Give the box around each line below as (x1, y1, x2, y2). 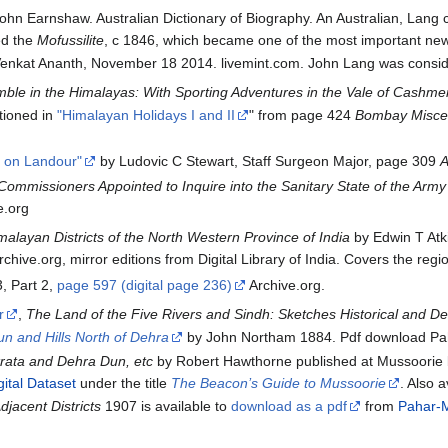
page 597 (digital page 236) (56, 276, 232, 293)
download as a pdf (231, 397, 348, 414)
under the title (76, 374, 172, 391)
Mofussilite (36, 31, 104, 48)
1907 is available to (101, 397, 232, 414)
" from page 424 (249, 107, 356, 124)
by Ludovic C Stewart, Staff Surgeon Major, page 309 (96, 152, 441, 169)
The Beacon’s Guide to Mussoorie (171, 374, 387, 391)
